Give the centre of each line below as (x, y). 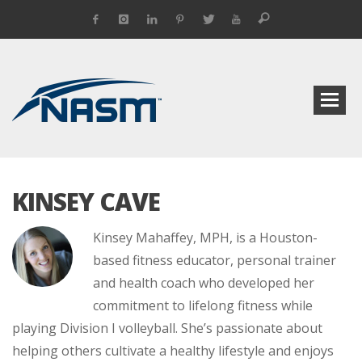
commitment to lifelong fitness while (203, 305)
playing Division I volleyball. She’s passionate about (167, 328)
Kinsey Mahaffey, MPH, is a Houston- (205, 238)
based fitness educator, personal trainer (215, 260)
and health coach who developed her (204, 283)
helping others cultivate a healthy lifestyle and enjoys (173, 351)
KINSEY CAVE (86, 202)
